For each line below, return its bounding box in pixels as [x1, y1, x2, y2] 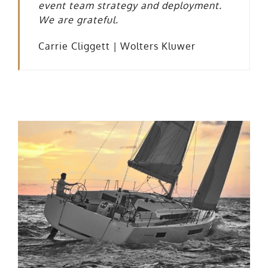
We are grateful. [38, 14, 118, 26]
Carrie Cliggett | [38, 40, 120, 53]
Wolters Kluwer [120, 40, 196, 53]
